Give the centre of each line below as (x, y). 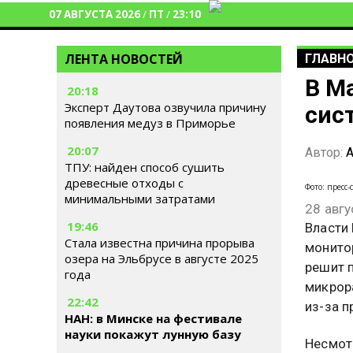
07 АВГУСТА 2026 (95, 14)
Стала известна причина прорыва (160, 243)
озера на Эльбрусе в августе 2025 (162, 258)
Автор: (325, 152)
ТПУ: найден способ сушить (145, 167)
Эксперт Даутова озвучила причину (165, 107)
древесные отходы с (124, 183)
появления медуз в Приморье (150, 123)
